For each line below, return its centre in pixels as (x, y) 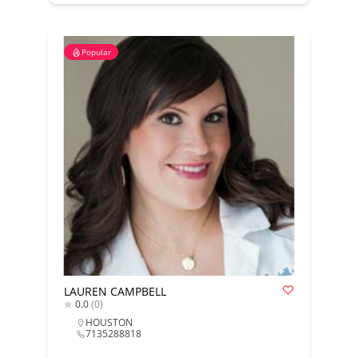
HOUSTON (109, 322)
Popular (96, 52)
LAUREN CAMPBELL (115, 291)
